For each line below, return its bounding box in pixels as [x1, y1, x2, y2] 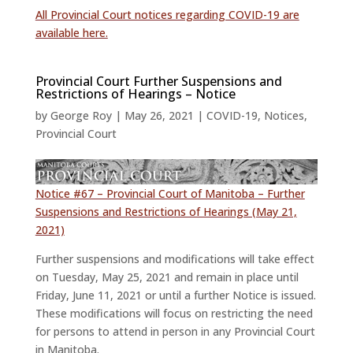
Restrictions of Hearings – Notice [35, 85, 236, 103]
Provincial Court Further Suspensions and [35, 72, 282, 91]
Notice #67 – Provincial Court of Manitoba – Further [35, 186, 305, 202]
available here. [35, 25, 108, 41]
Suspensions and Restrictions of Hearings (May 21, [35, 204, 297, 220]
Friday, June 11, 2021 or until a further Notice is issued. [35, 288, 316, 303]
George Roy [50, 108, 112, 124]
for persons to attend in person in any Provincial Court [35, 324, 315, 340]
